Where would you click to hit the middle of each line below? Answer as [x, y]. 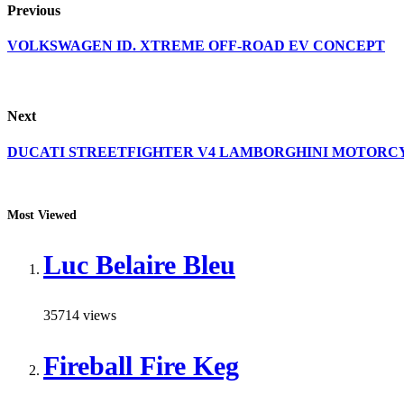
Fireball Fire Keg [141, 365]
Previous [34, 10]
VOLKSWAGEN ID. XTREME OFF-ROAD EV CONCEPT [196, 45]
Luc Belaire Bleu [139, 264]
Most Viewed [42, 215]
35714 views [80, 315]
